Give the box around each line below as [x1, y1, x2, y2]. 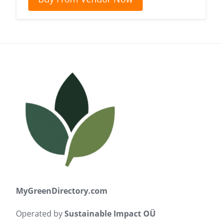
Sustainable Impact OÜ [64, 208, 156, 219]
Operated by [16, 208, 64, 219]
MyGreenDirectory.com [16, 185, 108, 196]
